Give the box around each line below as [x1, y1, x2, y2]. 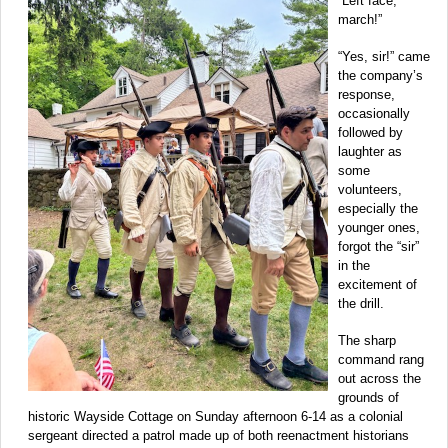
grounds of [338, 389, 399, 405]
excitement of [338, 276, 417, 292]
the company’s [338, 67, 423, 83]
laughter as [338, 143, 402, 159]
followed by [338, 124, 403, 140]
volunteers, [338, 181, 402, 197]
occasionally [338, 105, 410, 121]
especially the [338, 200, 418, 216]
